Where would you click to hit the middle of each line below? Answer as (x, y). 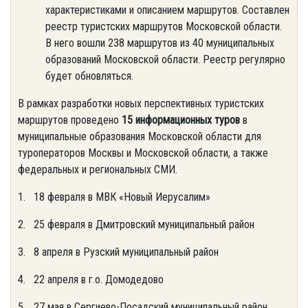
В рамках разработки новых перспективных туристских (141, 103)
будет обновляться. (89, 76)
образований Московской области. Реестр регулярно (165, 59)
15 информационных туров (181, 120)
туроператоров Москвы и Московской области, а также (143, 153)
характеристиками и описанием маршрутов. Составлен (167, 10)
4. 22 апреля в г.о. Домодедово (91, 279)
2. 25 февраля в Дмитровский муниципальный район (136, 224)
